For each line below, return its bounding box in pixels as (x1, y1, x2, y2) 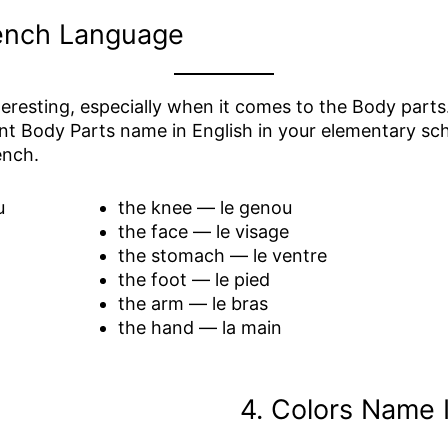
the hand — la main (117, 316, 282, 338)
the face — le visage (117, 220, 289, 242)
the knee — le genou (117, 196, 292, 218)
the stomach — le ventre (117, 244, 327, 266)
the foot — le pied (117, 268, 270, 290)
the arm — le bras (117, 292, 268, 314)
